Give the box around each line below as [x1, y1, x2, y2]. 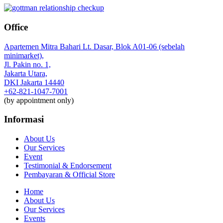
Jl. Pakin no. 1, [4, 60, 51, 69]
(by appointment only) [4, 96, 74, 105]
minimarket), [4, 51, 44, 60]
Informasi [4, 114, 44, 125]
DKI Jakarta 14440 [4, 78, 64, 87]
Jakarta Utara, [4, 69, 47, 78]
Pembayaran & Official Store [24, 170, 115, 179]
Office [4, 21, 28, 32]
